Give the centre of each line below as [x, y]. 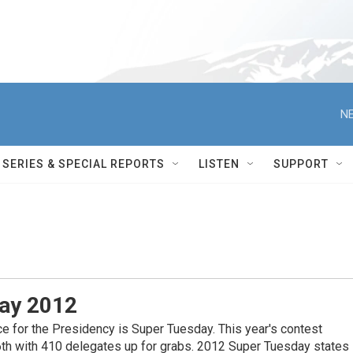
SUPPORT [301, 164]
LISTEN [219, 164]
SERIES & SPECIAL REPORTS [84, 164]
